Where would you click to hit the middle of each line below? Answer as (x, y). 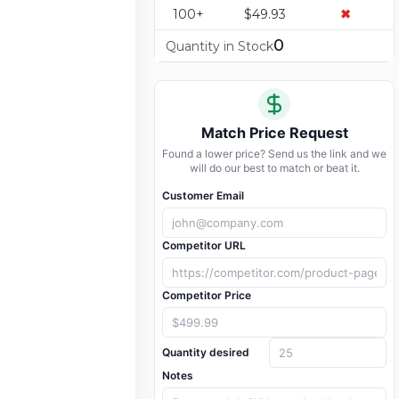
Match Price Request (274, 133)
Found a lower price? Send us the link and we (274, 154)
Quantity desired (206, 353)
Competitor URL (204, 246)
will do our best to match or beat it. (274, 168)
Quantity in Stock (220, 47)
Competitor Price (207, 296)
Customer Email (203, 196)
